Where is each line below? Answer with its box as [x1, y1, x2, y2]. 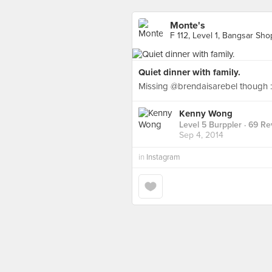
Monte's [170, 19, 205, 32]
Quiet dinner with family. [138, 67, 240, 78]
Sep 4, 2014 [179, 130, 223, 141]
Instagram [146, 152, 180, 162]
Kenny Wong [179, 108, 233, 120]
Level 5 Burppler [179, 120, 242, 131]
